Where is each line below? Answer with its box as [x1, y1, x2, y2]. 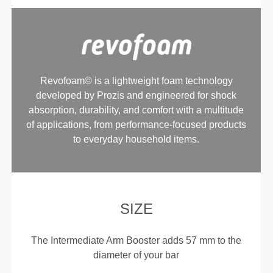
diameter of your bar [93, 249, 180, 260]
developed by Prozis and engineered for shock [36, 90, 237, 101]
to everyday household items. [73, 133, 200, 144]
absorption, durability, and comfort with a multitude [29, 104, 244, 115]
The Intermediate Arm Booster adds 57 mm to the [31, 235, 242, 246]
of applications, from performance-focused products [26, 119, 247, 130]
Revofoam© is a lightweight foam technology [40, 75, 233, 86]
